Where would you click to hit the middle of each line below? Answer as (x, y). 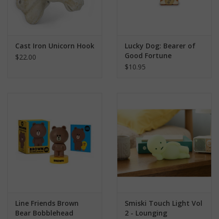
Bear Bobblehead (44, 213)
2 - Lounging (146, 213)
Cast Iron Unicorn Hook (55, 46)
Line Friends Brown (47, 203)
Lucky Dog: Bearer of (160, 46)
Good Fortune (148, 56)
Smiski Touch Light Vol (164, 203)
